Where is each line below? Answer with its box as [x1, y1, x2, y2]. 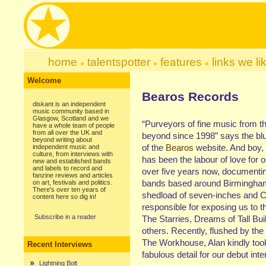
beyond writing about [33, 136, 92, 143]
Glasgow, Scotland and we [33, 115, 109, 122]
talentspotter [87, 56, 150, 68]
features [160, 56, 202, 68]
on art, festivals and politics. [33, 179, 112, 186]
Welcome [27, 76, 61, 85]
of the [142, 142, 166, 153]
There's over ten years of [33, 186, 106, 193]
